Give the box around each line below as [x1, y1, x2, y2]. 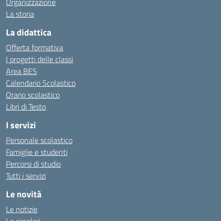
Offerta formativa [6, 41, 63, 53]
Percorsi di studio [6, 158, 61, 170]
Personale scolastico [6, 134, 73, 146]
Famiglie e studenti [6, 146, 68, 158]
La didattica [6, 26, 51, 39]
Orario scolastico [6, 89, 60, 101]
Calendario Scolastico [6, 77, 75, 89]
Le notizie [6, 203, 37, 215]
